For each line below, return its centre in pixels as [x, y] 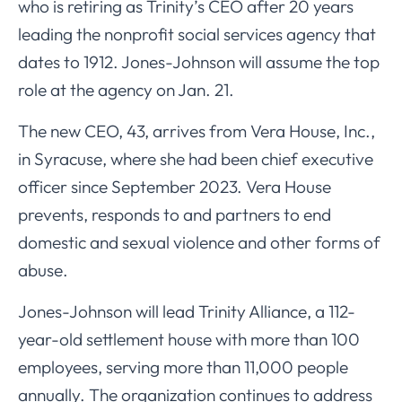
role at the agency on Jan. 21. [126, 89]
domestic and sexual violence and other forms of [199, 242]
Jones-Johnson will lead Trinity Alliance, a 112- [187, 311]
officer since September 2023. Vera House [175, 186]
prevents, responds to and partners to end [175, 214]
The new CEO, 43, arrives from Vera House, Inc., [197, 131]
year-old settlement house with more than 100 [189, 339]
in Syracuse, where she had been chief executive [196, 158]
